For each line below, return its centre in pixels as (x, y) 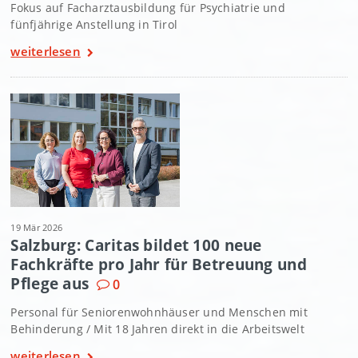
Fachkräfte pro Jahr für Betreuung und (159, 264)
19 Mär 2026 (37, 227)
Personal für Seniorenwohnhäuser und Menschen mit (159, 312)
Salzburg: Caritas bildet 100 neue (136, 245)
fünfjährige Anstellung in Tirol (94, 25)
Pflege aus (50, 283)
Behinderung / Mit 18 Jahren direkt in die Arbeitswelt (157, 328)
